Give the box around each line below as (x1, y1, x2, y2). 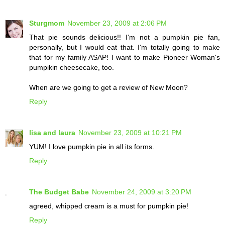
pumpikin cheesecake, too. (29, 63, 114, 72)
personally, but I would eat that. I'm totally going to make (29, 43, 220, 52)
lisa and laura (29, 129, 75, 137)
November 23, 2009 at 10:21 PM (78, 129, 182, 137)
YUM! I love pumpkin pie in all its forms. (29, 143, 154, 151)
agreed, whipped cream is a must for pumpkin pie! (29, 202, 188, 210)
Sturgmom (29, 19, 64, 28)
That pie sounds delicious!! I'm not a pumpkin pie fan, (29, 33, 220, 42)
